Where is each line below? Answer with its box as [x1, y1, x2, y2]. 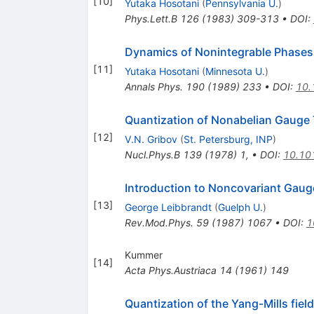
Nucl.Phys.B [124, 149, 180, 161]
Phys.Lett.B [124, 13, 177, 25]
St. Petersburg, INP [183, 133, 273, 146]
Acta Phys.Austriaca [124, 264, 217, 277]
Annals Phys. [124, 81, 183, 93]
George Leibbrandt [124, 201, 212, 214]
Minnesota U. [205, 65, 265, 78]
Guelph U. [217, 201, 263, 214]
